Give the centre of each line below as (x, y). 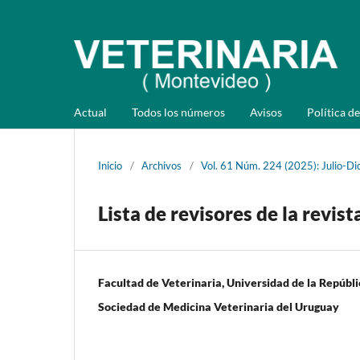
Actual (90, 112)
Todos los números (178, 112)
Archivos (162, 165)
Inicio (110, 165)
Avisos (266, 112)
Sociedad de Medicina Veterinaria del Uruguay (219, 306)
